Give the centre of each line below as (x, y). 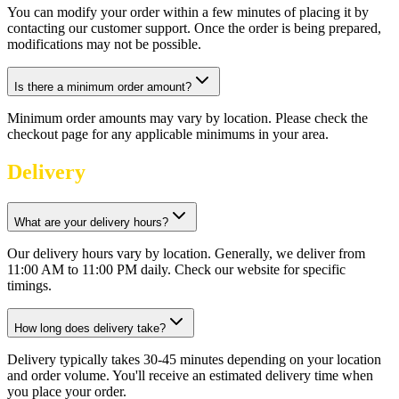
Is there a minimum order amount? (103, 86)
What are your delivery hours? (91, 222)
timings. (29, 285)
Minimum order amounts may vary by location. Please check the (187, 118)
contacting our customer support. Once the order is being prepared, (194, 28)
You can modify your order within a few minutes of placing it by (188, 12)
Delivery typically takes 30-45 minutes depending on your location (194, 359)
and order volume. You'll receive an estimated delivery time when (190, 375)
